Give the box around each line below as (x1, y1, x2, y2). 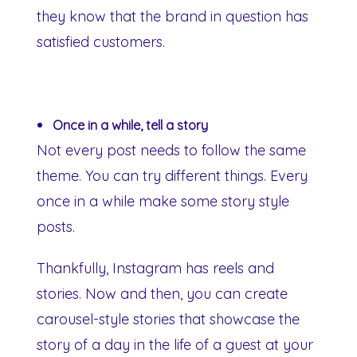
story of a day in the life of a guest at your (37, 335, 313, 354)
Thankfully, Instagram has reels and (37, 258, 274, 277)
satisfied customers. (37, 32, 165, 51)
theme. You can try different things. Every (37, 166, 308, 185)
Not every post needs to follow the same (37, 140, 306, 159)
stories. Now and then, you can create (37, 284, 288, 303)
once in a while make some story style (37, 191, 289, 210)
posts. (37, 217, 75, 236)
